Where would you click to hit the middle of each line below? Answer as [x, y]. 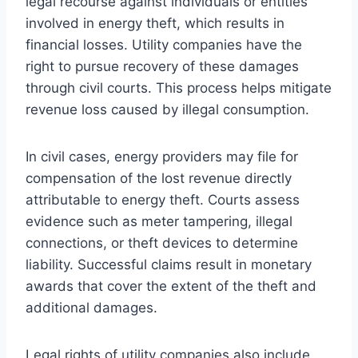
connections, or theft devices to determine [162, 243]
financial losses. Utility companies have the [164, 44]
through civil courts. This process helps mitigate [179, 88]
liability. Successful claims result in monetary [169, 264]
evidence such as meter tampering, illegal [159, 221]
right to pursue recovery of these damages [162, 66]
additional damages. [91, 307]
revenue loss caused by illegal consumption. [167, 109]
